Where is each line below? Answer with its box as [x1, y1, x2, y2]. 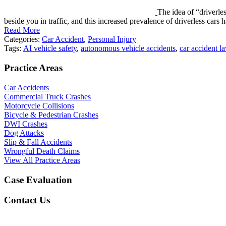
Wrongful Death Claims [4, 146, 80, 155]
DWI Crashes [4, 119, 47, 128]
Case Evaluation [4, 174, 72, 185]
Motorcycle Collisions [4, 101, 74, 110]
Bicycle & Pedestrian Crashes [4, 110, 98, 119]
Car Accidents [4, 83, 49, 92]
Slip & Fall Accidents [4, 137, 72, 146]
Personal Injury [88, 35, 136, 44]
